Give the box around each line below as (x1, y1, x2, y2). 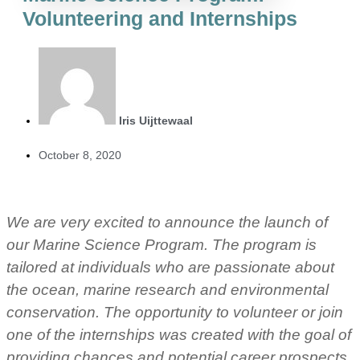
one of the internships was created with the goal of (6, 326, 351, 344)
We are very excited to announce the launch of (6, 214, 328, 231)
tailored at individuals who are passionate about (6, 259, 334, 276)
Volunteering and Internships (22, 7, 297, 31)
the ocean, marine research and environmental (6, 281, 329, 299)
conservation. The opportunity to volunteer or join (6, 304, 343, 321)
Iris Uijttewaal (119, 114, 193, 128)
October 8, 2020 (39, 149, 121, 162)
